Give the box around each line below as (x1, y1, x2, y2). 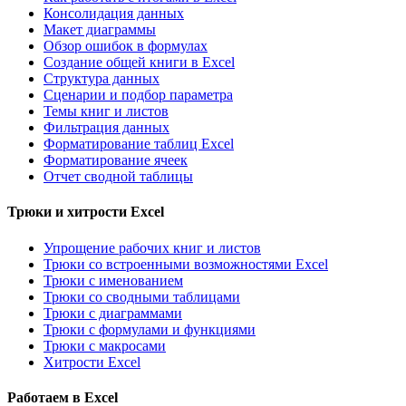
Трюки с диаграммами (43, 304, 182, 321)
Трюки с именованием (43, 272, 183, 288)
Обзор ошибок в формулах (43, 38, 208, 54)
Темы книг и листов (43, 103, 169, 120)
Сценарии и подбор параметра (43, 87, 233, 103)
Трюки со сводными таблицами (43, 288, 240, 304)
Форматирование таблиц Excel (43, 136, 234, 152)
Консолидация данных (43, 5, 184, 22)
